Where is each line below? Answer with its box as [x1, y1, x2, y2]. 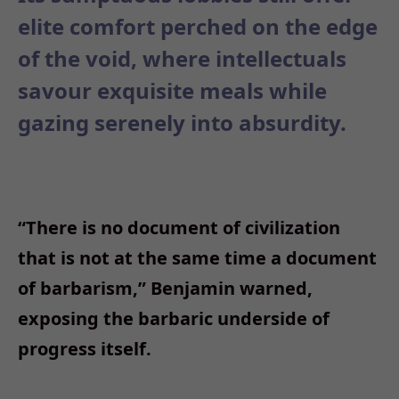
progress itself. [18, 337, 151, 362]
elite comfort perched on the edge [18, 12, 378, 42]
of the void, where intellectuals [18, 44, 346, 74]
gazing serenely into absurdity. [18, 108, 346, 138]
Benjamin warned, [151, 276, 313, 301]
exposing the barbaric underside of [18, 306, 330, 331]
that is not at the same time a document [18, 246, 377, 271]
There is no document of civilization [26, 216, 340, 240]
